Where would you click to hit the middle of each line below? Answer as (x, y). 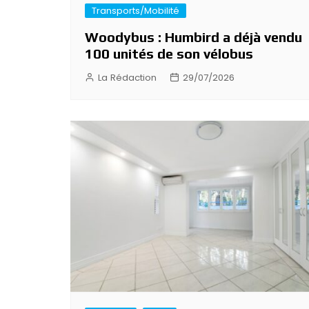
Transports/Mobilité (136, 11)
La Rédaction (127, 78)
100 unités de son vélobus (169, 54)
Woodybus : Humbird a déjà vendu (193, 37)
